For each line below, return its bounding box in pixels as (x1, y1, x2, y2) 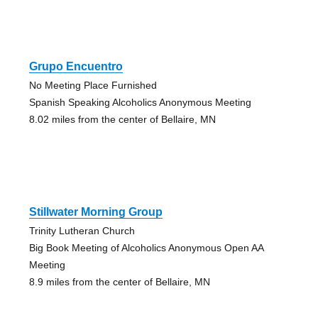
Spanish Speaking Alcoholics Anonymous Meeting (28, 96, 251, 108)
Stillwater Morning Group (28, 205, 163, 218)
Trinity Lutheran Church (28, 224, 135, 236)
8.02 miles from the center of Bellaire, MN (28, 113, 216, 125)
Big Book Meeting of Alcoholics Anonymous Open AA (28, 241, 263, 253)
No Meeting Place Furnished (28, 79, 157, 91)
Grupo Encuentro (28, 60, 123, 72)
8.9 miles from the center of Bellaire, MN (28, 275, 210, 287)
